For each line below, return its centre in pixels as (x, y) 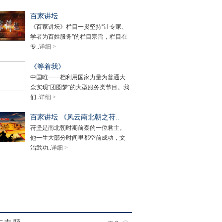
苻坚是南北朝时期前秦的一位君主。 (78, 128)
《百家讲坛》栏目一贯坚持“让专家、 (79, 27)
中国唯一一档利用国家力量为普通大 (78, 77)
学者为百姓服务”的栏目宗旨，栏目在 (79, 37)
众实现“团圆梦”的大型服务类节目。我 (80, 87)
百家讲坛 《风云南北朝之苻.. (75, 117)
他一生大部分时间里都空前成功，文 (78, 138)
